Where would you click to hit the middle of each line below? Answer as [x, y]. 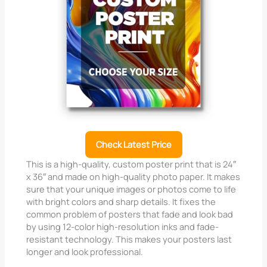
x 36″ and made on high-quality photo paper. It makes [133, 177]
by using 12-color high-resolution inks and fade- [123, 227]
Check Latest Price [133, 145]
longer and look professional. [85, 252]
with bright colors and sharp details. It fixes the [121, 202]
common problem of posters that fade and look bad [130, 214]
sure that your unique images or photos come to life [131, 189]
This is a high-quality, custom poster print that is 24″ [131, 164]
